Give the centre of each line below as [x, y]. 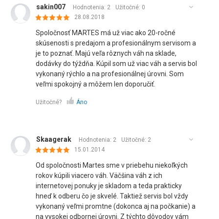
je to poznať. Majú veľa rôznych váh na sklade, [106, 53]
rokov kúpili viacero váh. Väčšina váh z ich [99, 175]
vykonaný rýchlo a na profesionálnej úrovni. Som [110, 74]
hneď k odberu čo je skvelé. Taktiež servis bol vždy [112, 196]
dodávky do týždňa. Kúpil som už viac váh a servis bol [117, 64]
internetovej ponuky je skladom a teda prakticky [109, 186]
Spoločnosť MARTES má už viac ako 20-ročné [106, 33]
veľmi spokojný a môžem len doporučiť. [96, 84]
